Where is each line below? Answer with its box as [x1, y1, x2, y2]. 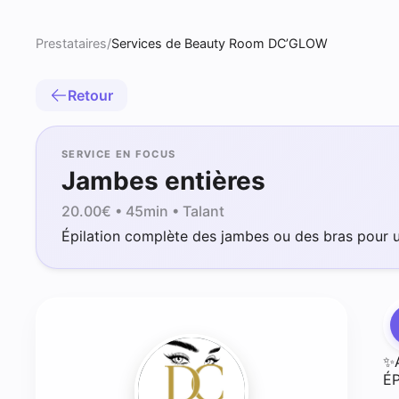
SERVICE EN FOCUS [61, 148, 176, 160]
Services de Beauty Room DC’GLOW [111, 36, 328, 51]
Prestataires [36, 36, 107, 51]
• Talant [168, 201, 224, 220]
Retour [68, 86, 113, 104]
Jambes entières [61, 166, 265, 197]
